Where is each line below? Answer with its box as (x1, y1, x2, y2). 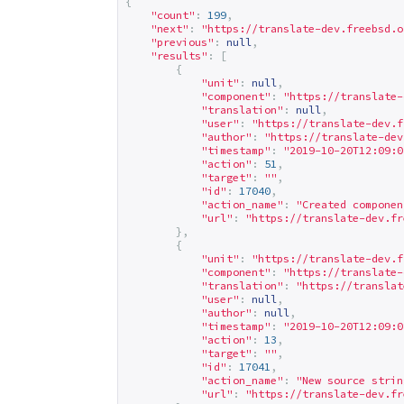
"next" (151, 22, 188, 35)
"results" (151, 49, 207, 62)
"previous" (151, 35, 214, 49)
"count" (151, 8, 195, 22)
